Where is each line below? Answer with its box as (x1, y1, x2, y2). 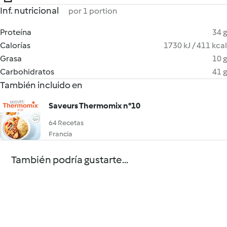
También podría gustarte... (11, 154, 129, 166)
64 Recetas (49, 119, 84, 127)
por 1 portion (68, 6, 117, 16)
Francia (49, 130, 72, 138)
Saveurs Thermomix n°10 (49, 101, 140, 110)
